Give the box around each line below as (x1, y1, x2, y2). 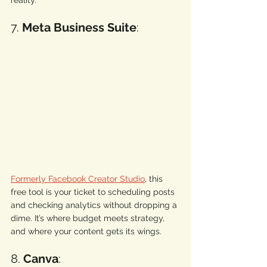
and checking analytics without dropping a (11, 200, 179, 210)
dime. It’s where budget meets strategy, (11, 213, 167, 223)
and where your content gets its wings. (11, 226, 164, 236)
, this (145, 173, 165, 184)
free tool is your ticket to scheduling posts (11, 187, 177, 197)
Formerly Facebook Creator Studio (11, 173, 145, 184)
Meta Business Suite (22, 20, 136, 35)
